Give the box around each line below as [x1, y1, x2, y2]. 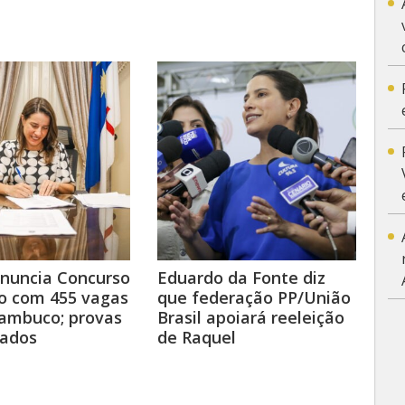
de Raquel [157, 326, 236, 348]
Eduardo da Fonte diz [157, 267, 325, 288]
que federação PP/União [157, 287, 351, 308]
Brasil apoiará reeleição [157, 306, 344, 328]
